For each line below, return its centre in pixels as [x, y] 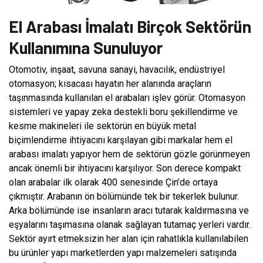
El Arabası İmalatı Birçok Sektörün [130, 26]
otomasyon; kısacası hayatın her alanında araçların [110, 83]
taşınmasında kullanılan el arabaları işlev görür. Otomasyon [127, 97]
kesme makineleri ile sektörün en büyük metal [102, 126]
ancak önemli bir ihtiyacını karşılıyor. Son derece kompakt [125, 168]
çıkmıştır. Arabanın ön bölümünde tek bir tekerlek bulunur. [124, 196]
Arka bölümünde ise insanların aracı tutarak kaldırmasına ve [129, 210]
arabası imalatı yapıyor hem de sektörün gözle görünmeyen [129, 154]
